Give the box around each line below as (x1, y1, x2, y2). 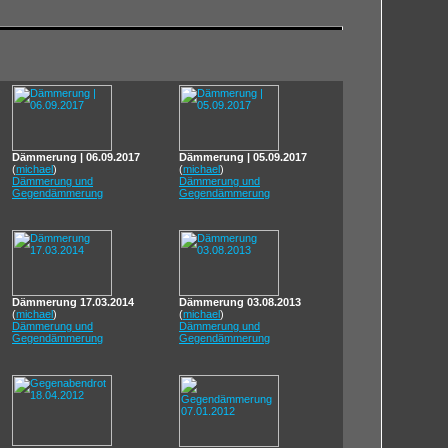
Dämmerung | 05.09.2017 (179, 151, 307, 163)
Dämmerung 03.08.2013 (179, 296, 301, 308)
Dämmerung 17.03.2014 (12, 296, 134, 308)
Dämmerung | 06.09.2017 (12, 151, 140, 163)
